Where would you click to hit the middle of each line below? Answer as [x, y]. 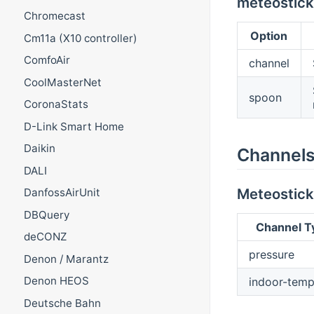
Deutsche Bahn [62, 303]
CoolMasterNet [62, 82]
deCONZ [45, 237]
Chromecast [54, 16]
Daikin [39, 149]
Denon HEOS [56, 281]
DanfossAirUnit [62, 193]
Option [269, 35]
